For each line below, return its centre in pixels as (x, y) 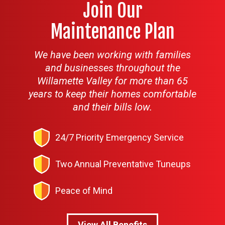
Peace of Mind (84, 190)
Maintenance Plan (113, 32)
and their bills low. (113, 107)
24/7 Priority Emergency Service (119, 137)
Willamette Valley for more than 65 (113, 81)
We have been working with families (113, 54)
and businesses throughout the (113, 68)
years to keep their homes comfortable (113, 94)
